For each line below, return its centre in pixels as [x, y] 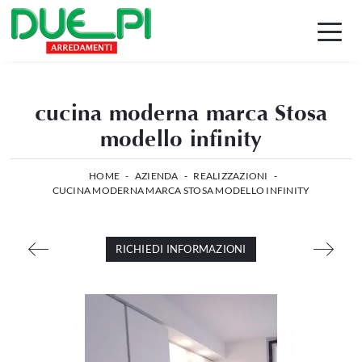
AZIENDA [156, 176]
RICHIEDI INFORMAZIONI [181, 249]
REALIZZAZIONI [231, 176]
